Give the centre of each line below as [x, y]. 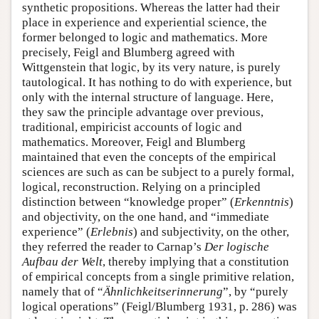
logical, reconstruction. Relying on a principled [141, 187]
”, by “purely [256, 292]
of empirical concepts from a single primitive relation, [158, 277]
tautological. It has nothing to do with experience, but [157, 83]
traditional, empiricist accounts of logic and [132, 127]
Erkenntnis [262, 202]
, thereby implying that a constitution [196, 262]
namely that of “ [63, 292]
